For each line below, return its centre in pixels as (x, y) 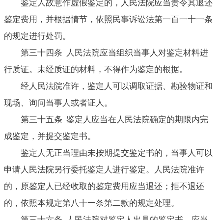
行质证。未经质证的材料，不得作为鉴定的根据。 (96, 69)
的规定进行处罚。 (37, 36)
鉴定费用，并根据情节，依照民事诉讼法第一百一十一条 (108, 19)
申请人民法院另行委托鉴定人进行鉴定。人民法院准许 (104, 169)
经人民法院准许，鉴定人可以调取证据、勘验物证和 (117, 86)
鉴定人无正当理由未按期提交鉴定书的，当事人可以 (117, 153)
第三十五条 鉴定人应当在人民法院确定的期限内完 (114, 119)
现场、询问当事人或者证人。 (58, 103)
